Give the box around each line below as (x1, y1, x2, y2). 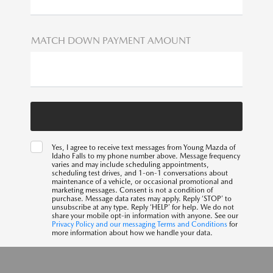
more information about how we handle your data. (51, 228, 213, 237)
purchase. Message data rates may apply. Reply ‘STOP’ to (51, 194, 232, 203)
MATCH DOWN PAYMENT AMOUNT (30, 34, 191, 46)
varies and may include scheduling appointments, (51, 160, 209, 169)
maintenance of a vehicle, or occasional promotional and (51, 177, 233, 186)
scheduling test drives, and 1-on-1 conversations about (51, 168, 228, 177)
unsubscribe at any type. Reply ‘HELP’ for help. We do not (51, 202, 234, 211)
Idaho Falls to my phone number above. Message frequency (51, 151, 240, 160)
